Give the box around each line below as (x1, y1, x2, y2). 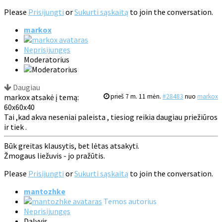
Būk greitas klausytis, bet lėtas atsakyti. (4, 141, 139, 151)
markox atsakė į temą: (4, 92, 79, 103)
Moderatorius (24, 55, 69, 65)
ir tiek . (4, 122, 27, 132)
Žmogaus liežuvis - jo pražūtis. (4, 151, 105, 161)
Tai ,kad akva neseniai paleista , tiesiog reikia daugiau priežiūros (4, 112, 218, 122)
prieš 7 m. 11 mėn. (111, 92, 161, 101)
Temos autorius (104, 196, 157, 207)
